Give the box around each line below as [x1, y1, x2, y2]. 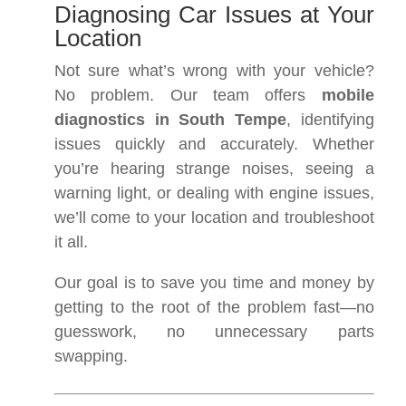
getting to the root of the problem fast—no [54, 298, 374, 316]
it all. [54, 233, 88, 251]
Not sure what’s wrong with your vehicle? [54, 62, 374, 80]
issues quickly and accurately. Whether [54, 135, 374, 153]
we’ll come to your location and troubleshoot [54, 208, 374, 227]
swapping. [54, 347, 128, 365]
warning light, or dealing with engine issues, [54, 184, 374, 202]
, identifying [285, 111, 374, 129]
